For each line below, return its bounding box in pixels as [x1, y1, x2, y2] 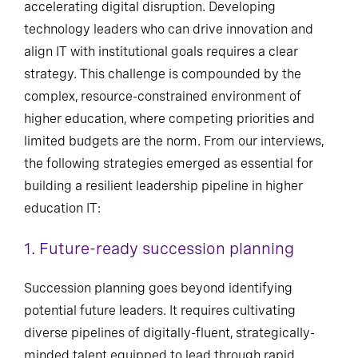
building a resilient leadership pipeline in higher [24, 178, 303, 194]
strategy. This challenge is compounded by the [24, 66, 301, 82]
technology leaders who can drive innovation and [24, 22, 313, 38]
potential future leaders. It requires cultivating [24, 303, 296, 319]
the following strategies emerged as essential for [24, 156, 313, 172]
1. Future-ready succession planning [24, 239, 294, 259]
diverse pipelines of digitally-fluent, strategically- [24, 325, 315, 341]
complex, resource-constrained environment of [24, 89, 301, 105]
